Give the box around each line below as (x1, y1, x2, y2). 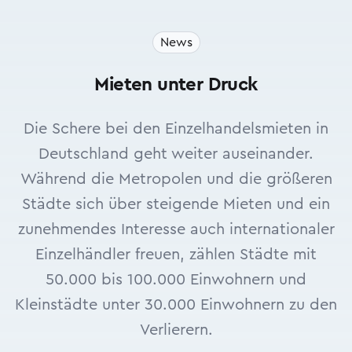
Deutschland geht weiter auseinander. (38, 146, 313, 162)
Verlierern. (139, 322, 213, 338)
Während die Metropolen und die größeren (20, 171, 332, 187)
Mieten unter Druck (94, 75, 258, 94)
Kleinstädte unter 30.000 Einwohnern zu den (15, 297, 337, 313)
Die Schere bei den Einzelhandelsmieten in (24, 121, 328, 137)
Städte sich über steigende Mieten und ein (22, 196, 330, 212)
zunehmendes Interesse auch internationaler (17, 222, 335, 237)
